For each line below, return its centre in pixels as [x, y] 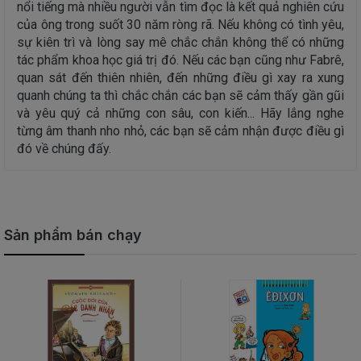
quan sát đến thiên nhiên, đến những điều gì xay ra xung [180, 78]
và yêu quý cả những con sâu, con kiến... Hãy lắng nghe [180, 113]
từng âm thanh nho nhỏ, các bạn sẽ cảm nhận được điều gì [180, 131]
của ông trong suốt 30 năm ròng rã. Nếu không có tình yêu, [180, 25]
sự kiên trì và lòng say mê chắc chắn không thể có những [180, 42]
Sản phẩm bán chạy [73, 235]
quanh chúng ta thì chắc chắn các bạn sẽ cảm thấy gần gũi [180, 95]
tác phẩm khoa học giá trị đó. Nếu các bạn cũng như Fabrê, [180, 60]
